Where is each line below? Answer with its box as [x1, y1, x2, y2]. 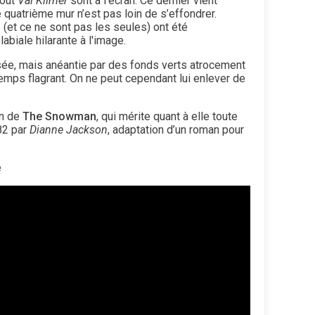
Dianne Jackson [30, 122, 108, 136]
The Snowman [22, 109, 96, 123]
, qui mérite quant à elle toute [96, 109, 238, 123]
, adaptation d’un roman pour [108, 122, 244, 136]
